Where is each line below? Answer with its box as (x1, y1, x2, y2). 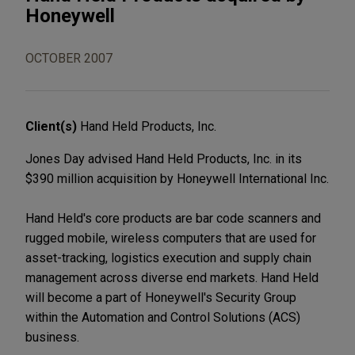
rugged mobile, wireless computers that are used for (25, 230, 316, 246)
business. (25, 329, 79, 345)
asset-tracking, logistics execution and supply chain (25, 250, 311, 265)
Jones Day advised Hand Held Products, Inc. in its (25, 151, 302, 166)
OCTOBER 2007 (25, 50, 113, 66)
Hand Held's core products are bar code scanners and (25, 210, 321, 226)
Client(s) (25, 118, 80, 134)
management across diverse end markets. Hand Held (25, 269, 319, 285)
